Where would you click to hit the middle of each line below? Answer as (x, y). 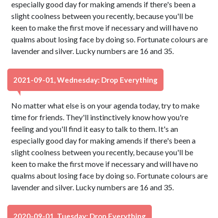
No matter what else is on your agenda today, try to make (106, 105)
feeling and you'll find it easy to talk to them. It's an (95, 129)
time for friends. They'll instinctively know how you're (100, 117)
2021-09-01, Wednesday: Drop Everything (85, 80)
